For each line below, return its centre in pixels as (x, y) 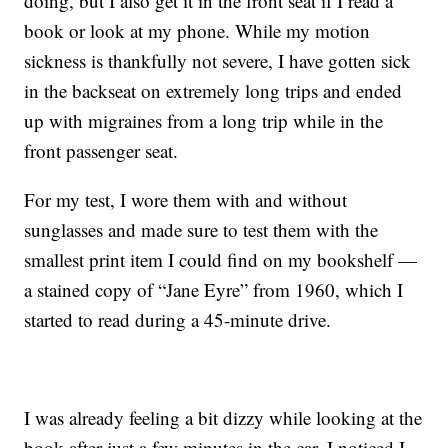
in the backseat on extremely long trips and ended (213, 91)
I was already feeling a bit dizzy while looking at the (223, 418)
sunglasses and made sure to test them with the (201, 230)
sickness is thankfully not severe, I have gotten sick (218, 61)
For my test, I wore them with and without (186, 200)
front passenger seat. (101, 151)
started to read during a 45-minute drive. (178, 320)
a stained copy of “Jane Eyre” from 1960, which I (214, 290)
